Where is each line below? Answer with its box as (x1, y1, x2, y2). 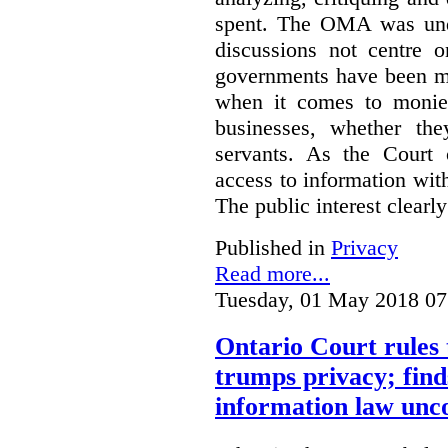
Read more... (215, 260, 330, 286)
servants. (215, 140, 306, 166)
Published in (215, 234, 325, 260)
